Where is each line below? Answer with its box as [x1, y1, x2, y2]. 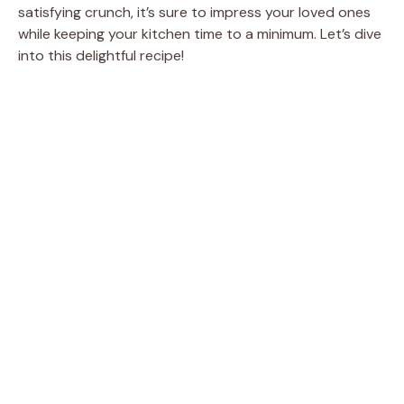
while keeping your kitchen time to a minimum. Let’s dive [18, 23, 381, 43]
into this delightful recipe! [18, 45, 184, 65]
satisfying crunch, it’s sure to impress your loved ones [18, 2, 371, 22]
